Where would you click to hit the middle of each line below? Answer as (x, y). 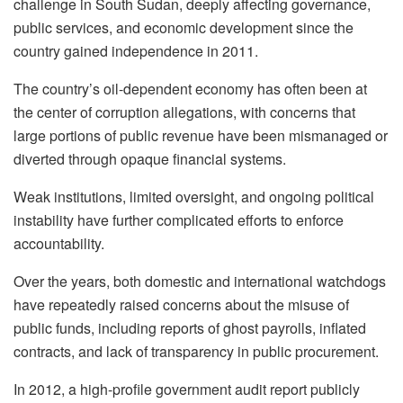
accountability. (59, 244)
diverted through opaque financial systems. (150, 159)
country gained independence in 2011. (136, 51)
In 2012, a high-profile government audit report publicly (187, 390)
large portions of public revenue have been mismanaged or (201, 136)
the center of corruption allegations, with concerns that (184, 112)
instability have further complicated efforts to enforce (179, 220)
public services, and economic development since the (184, 28)
